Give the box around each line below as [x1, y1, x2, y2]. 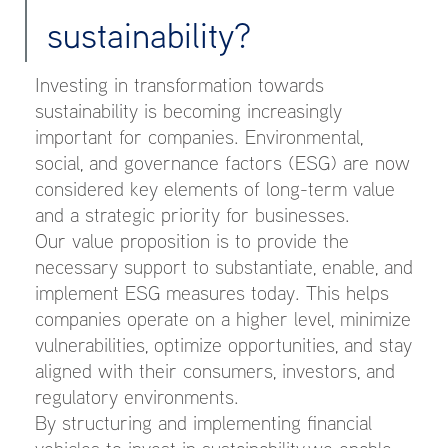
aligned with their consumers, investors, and [35, 356, 395, 385]
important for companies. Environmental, [35, 122, 363, 151]
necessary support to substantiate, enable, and [35, 252, 413, 281]
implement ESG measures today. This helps [35, 278, 389, 307]
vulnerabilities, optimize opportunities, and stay [35, 330, 412, 359]
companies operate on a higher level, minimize [35, 304, 411, 333]
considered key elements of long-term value [35, 174, 395, 203]
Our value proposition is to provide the [35, 226, 349, 255]
